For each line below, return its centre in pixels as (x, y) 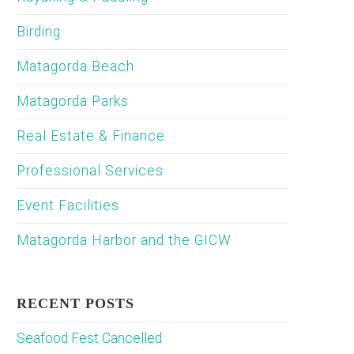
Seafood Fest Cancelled (90, 338)
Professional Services (90, 171)
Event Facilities (68, 205)
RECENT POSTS (76, 303)
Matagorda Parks (73, 101)
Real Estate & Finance (91, 136)
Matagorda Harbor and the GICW (124, 240)
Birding (39, 32)
